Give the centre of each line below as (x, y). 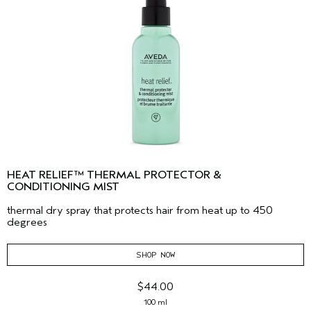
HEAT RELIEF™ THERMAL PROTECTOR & (114, 175)
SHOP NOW (155, 254)
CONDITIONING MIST (63, 186)
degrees (27, 222)
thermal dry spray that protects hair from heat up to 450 (140, 210)
